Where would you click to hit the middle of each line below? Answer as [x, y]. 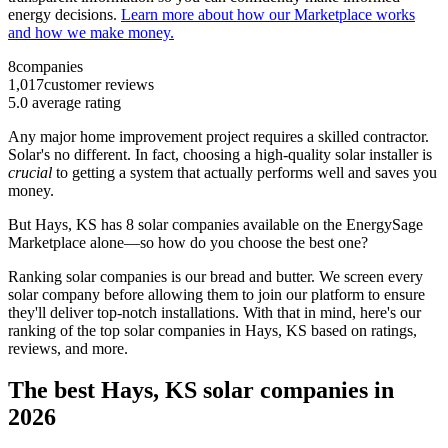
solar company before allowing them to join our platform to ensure [216, 294]
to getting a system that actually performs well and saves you [246, 172]
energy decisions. [64, 14]
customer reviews [99, 84]
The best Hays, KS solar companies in [201, 390]
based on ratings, [362, 330]
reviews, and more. [68, 348]
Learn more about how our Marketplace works [268, 14]
